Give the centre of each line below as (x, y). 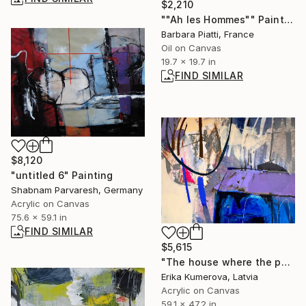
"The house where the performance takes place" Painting (286, 262)
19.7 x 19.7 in (189, 61)
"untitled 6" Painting (62, 176)
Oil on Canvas (191, 47)
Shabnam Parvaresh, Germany (77, 190)
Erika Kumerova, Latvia (210, 277)
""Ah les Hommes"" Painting (288, 19)
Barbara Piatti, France (208, 34)
